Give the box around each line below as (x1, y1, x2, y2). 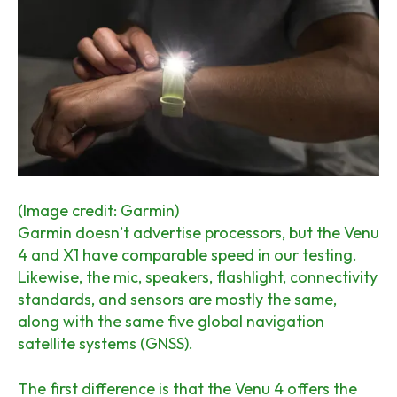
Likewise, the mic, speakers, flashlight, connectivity (18, 267, 378, 288)
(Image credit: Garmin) (18, 200, 179, 222)
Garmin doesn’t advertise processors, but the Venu (18, 222, 379, 244)
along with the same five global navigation (18, 311, 324, 332)
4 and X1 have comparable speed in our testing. (18, 245, 357, 266)
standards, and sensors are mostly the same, (18, 289, 337, 310)
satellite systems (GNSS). (18, 333, 193, 354)
